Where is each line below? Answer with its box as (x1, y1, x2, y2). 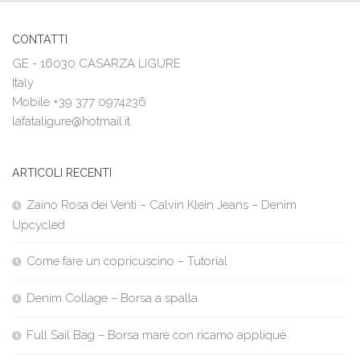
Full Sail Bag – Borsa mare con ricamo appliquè (27, 327, 286, 342)
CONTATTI (12, 32, 67, 46)
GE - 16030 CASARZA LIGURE (12, 55, 181, 71)
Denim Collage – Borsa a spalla (27, 290, 198, 305)
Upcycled (12, 217, 65, 232)
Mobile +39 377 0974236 (12, 94, 146, 109)
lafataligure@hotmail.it (12, 113, 130, 129)
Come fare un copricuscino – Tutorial (27, 253, 227, 268)
